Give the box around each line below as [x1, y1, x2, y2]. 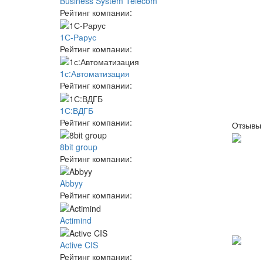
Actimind [60, 214, 92, 226]
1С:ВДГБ [60, 104, 93, 116]
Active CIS [60, 238, 98, 251]
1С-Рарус [60, 31, 96, 43]
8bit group [60, 140, 97, 153]
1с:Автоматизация [60, 68, 130, 80]
